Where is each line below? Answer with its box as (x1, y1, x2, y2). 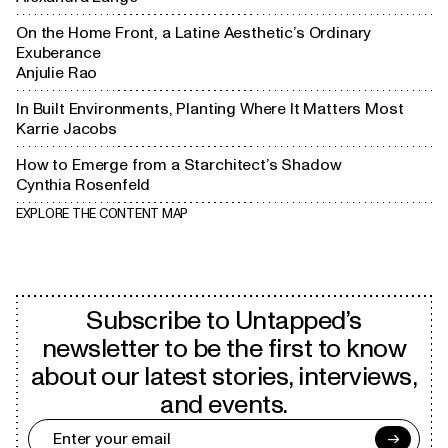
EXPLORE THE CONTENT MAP (16, 205, 189, 224)
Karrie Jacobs (16, 118, 117, 141)
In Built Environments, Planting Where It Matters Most (16, 98, 404, 121)
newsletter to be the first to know (41, 331, 407, 368)
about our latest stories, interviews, (30, 359, 418, 396)
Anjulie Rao (16, 62, 98, 85)
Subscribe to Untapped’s (86, 303, 362, 340)
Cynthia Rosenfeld (16, 174, 151, 197)
